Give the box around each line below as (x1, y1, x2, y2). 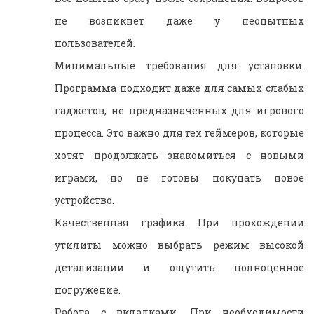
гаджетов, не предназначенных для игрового (55, 103, 304, 117)
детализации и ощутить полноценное (55, 260, 304, 274)
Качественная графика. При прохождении (55, 215, 304, 229)
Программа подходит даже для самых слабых (55, 81, 304, 95)
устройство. (55, 193, 114, 207)
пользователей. (55, 36, 135, 50)
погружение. (55, 282, 121, 296)
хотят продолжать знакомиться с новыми (55, 148, 304, 162)
